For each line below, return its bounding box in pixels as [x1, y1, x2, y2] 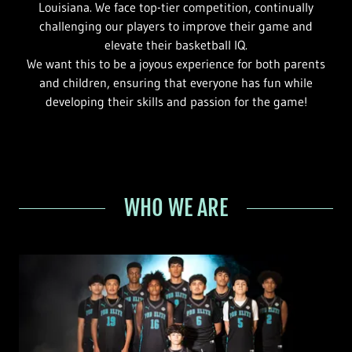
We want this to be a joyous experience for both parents [27, 56, 325, 71]
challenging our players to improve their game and [39, 18, 313, 34]
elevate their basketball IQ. [104, 37, 247, 53]
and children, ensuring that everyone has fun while [39, 75, 313, 90]
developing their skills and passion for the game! [45, 93, 307, 109]
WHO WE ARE [124, 194, 228, 222]
